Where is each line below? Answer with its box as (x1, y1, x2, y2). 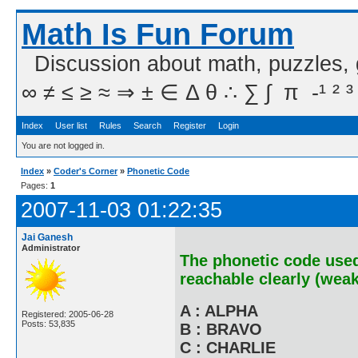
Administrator (22, 243, 80, 253)
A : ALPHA (180, 301, 258, 320)
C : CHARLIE (180, 338, 276, 356)
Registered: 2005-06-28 (22, 309, 113, 319)
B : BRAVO (180, 320, 262, 338)
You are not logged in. (22, 141, 105, 150)
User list (55, 121, 87, 130)
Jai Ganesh (22, 232, 73, 243)
